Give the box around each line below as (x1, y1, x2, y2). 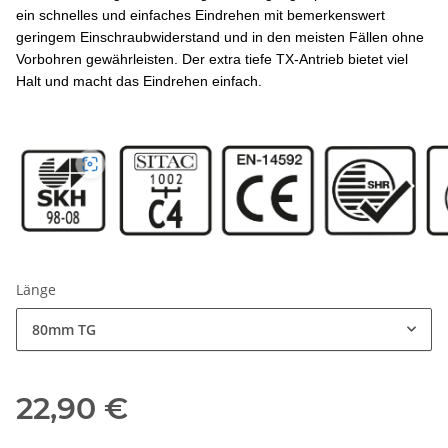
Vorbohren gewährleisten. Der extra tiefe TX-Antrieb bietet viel (16, 51, 408, 68)
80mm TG (32, 320, 96, 340)
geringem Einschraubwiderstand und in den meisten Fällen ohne (16, 29, 424, 46)
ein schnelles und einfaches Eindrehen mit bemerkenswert (16, 7, 385, 24)
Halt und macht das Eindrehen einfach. (16, 73, 262, 90)
